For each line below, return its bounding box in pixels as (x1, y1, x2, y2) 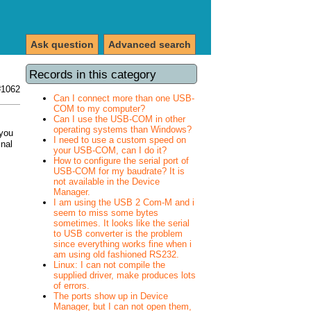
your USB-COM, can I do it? (53, 144, 167, 155)
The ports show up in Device (53, 290, 168, 301)
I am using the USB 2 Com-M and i (53, 196, 194, 208)
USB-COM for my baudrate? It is (53, 165, 185, 176)
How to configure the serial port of (53, 155, 189, 166)
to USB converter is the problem (53, 228, 183, 239)
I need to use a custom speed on (53, 134, 186, 145)
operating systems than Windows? (53, 124, 192, 135)
